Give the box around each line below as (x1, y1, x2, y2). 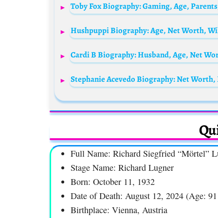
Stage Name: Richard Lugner (71, 162, 174, 174)
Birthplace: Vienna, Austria (71, 204, 167, 216)
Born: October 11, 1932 (71, 176, 155, 188)
